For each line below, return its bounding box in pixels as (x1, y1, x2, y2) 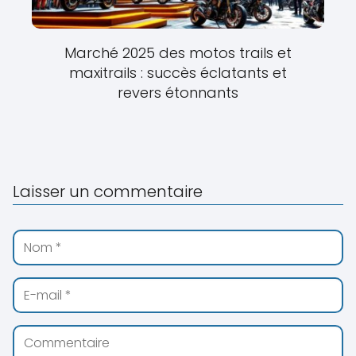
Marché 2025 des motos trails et (64, 42, 292, 63)
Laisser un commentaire (13, 180, 203, 203)
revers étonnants (118, 82, 238, 103)
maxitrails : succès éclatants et (69, 62, 287, 83)
